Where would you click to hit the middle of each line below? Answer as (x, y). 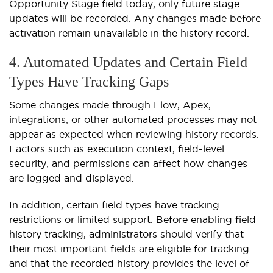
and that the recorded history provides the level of (129, 264)
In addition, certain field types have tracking (114, 205)
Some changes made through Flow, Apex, (110, 105)
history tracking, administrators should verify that (126, 234)
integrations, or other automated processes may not (133, 120)
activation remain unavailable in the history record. (129, 33)
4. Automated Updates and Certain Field (128, 62)
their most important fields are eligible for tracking (129, 249)
